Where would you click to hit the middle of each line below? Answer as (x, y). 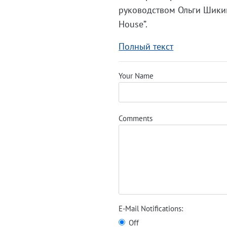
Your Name (136, 76)
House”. (133, 24)
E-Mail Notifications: (151, 209)
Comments (136, 118)
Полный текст (146, 46)
